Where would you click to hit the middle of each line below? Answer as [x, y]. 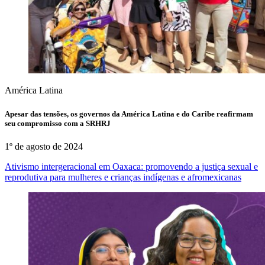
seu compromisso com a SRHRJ [58, 123]
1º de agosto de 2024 [44, 146]
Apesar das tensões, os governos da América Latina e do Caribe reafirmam [129, 114]
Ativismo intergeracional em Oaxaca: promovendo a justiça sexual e [131, 166]
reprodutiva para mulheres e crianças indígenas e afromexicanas [123, 177]
